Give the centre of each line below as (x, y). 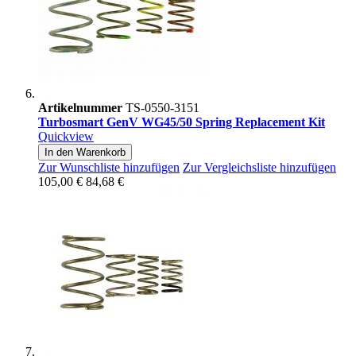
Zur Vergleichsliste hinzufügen (259, 168)
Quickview (66, 137)
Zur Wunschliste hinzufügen (109, 168)
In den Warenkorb (85, 153)
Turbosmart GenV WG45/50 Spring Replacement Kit (182, 122)
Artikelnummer (80, 108)
